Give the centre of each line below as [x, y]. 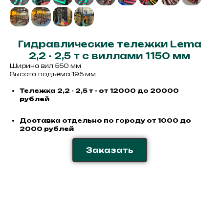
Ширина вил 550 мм [45, 66]
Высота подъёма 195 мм [53, 74]
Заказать [109, 150]
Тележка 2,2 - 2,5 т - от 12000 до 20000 [99, 91]
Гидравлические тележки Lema [109, 44]
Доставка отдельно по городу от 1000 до [105, 120]
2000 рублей [47, 129]
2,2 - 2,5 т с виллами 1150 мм [109, 56]
